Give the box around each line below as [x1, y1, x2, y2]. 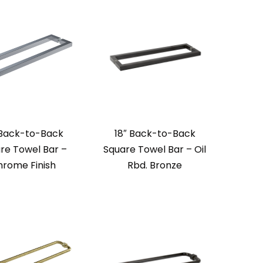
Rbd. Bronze [127, 159, 182, 173]
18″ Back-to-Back [114, 127, 195, 141]
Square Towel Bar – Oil [103, 143, 206, 157]
